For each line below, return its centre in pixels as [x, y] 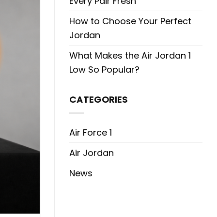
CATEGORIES [99, 99]
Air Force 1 [91, 132]
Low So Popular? [104, 69]
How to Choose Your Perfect [130, 21]
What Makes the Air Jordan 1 [130, 55]
